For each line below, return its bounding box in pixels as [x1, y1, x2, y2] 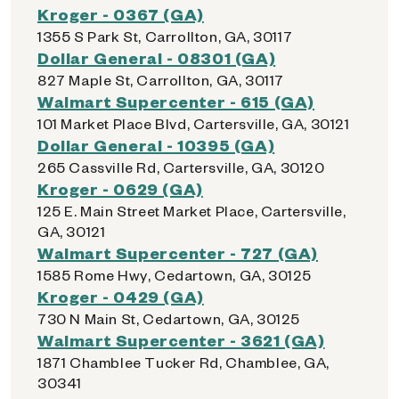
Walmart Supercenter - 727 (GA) [37, 242, 318, 263]
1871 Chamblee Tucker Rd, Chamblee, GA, [37, 353, 330, 371]
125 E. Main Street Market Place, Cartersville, [37, 201, 346, 220]
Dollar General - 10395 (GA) [37, 134, 275, 155]
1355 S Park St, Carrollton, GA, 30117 [37, 27, 293, 45]
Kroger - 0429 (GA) [37, 286, 204, 306]
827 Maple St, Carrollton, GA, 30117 [37, 70, 284, 89]
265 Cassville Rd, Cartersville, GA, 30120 [37, 158, 325, 176]
